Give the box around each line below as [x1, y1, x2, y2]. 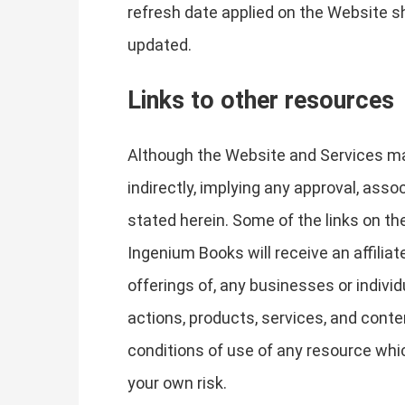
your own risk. [127, 372, 227, 392]
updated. [127, 34, 192, 54]
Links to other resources [127, 85, 394, 115]
